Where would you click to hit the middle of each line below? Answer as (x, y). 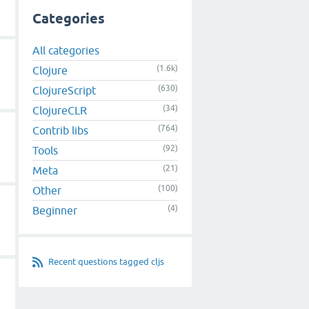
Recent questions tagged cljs (106, 261)
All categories (66, 50)
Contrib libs (60, 130)
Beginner (55, 210)
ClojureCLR (60, 110)
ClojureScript (64, 90)
